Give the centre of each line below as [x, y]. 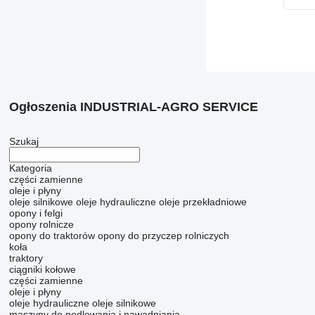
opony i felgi [36, 213]
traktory [26, 258]
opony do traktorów [52, 236]
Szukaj [24, 141]
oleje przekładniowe [202, 202]
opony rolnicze [41, 224]
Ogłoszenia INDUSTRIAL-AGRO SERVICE [133, 107]
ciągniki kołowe [42, 269]
